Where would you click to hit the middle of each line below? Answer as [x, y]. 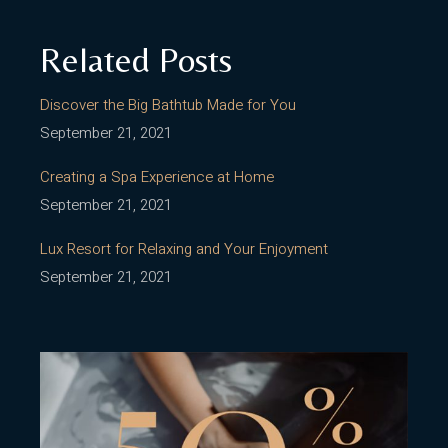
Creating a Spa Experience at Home [157, 177]
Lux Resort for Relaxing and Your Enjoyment [184, 249]
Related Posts [136, 60]
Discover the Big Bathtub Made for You [168, 105]
